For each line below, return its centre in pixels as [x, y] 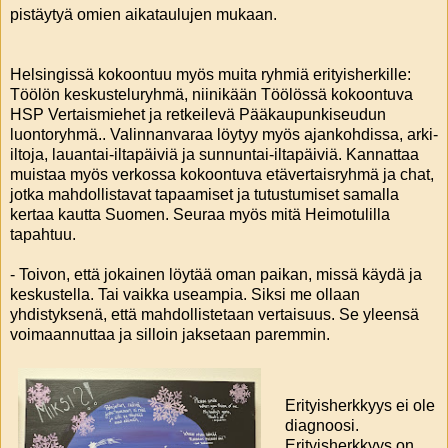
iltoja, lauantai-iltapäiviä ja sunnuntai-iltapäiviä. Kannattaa [214, 154]
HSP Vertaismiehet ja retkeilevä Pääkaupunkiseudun [198, 114]
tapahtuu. [43, 234]
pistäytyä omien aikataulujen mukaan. [143, 14]
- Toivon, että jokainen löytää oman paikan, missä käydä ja [216, 274]
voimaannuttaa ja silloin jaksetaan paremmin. [170, 334]
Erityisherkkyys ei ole [359, 406]
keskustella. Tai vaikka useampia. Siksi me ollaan [185, 294]
